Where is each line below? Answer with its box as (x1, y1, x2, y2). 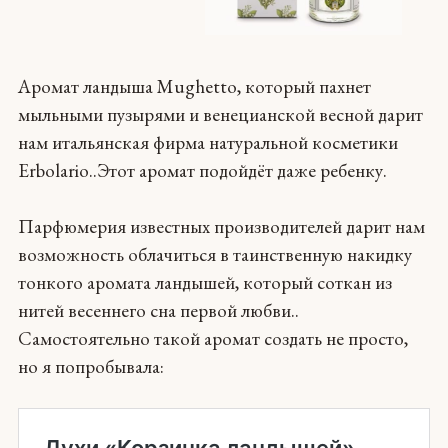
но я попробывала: (17, 353, 164, 379)
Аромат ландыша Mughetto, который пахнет (17, 74, 371, 100)
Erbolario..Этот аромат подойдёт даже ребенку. (17, 158, 387, 184)
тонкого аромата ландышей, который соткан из (17, 269, 392, 295)
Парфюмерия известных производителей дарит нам (17, 213, 425, 239)
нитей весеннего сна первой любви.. (17, 297, 299, 323)
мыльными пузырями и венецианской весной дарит (17, 102, 423, 128)
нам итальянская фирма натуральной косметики (17, 130, 398, 156)
